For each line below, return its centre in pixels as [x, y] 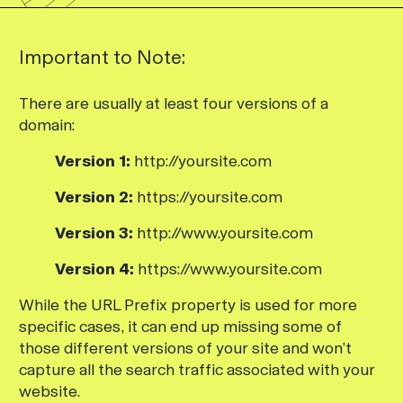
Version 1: [93, 161]
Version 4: [94, 269]
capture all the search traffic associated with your [197, 370]
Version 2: [94, 197]
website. [49, 391]
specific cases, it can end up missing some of [180, 327]
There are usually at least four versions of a [174, 103]
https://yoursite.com [208, 197]
